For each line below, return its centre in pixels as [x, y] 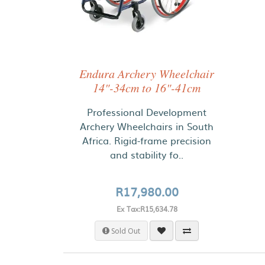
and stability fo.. [147, 154]
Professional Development [147, 112]
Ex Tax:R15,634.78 [147, 209]
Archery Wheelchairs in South [147, 126]
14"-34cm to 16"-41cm [147, 88]
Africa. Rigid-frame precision [147, 140]
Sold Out [126, 231]
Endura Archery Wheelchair [147, 73]
